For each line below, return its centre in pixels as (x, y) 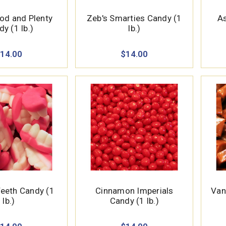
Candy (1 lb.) (134, 201)
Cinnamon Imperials (134, 190)
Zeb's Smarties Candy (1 (134, 18)
